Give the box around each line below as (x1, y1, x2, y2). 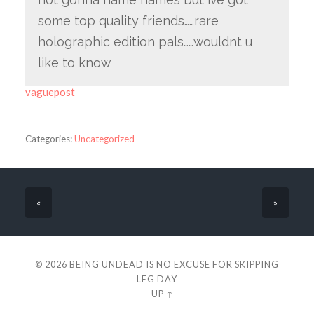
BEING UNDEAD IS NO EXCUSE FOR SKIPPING (69, 258, 279, 270)
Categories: (25, 132, 72, 144)
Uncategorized (74, 132, 135, 144)
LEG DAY (137, 273, 177, 285)
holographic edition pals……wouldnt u (37, 34, 252, 49)
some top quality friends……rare (37, 13, 219, 28)
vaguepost (25, 86, 75, 99)
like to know (37, 55, 111, 70)
